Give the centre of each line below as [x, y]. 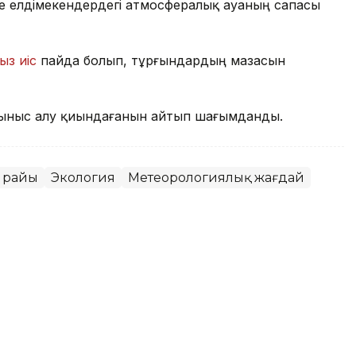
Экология [83, 177]
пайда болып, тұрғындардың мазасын [161, 60]
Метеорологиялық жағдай [216, 177]
